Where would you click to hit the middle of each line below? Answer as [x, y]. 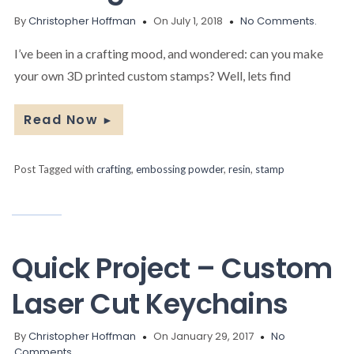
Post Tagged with [55, 169]
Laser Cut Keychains [150, 303]
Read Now [61, 119]
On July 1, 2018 [188, 21]
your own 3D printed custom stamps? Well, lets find [153, 75]
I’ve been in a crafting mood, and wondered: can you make [169, 53]
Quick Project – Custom [172, 268]
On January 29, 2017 [203, 336]
